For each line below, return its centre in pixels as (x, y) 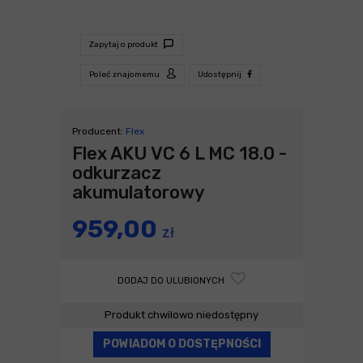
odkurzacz (117, 173)
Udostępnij (220, 74)
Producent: (99, 131)
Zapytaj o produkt (124, 44)
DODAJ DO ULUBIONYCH (172, 280)
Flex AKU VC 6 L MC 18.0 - (179, 153)
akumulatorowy (139, 192)
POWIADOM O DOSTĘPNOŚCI (181, 344)
